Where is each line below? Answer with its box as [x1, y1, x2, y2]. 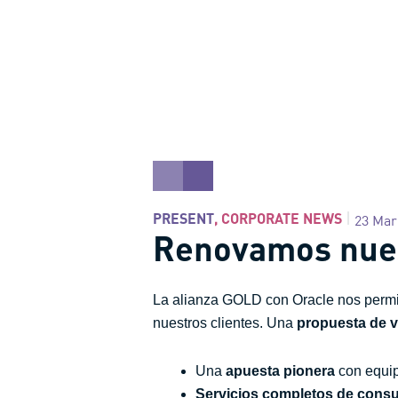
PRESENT [153, 209, 214, 227]
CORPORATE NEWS [221, 209, 342, 227]
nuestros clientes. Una [153, 315, 297, 330]
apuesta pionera [226, 363, 335, 378]
